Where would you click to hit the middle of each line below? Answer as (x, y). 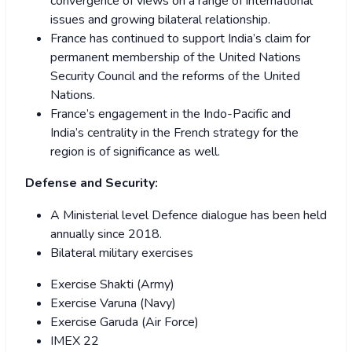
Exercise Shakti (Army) (112, 284)
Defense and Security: (92, 183)
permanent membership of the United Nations (176, 57)
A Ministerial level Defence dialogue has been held (189, 215)
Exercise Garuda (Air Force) (125, 322)
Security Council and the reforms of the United (175, 76)
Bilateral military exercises (122, 253)
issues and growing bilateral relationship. (160, 19)
